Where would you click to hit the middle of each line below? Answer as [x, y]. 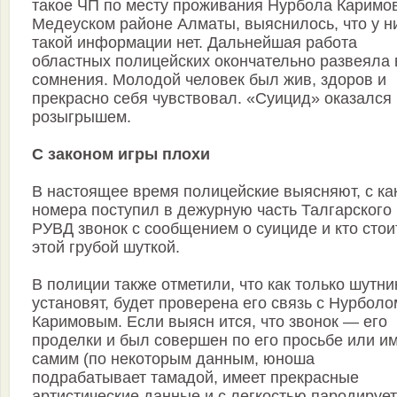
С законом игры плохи [121, 154]
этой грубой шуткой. [106, 247]
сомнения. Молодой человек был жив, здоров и [209, 79]
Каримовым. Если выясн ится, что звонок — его [210, 321]
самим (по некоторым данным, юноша [173, 358]
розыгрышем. [82, 117]
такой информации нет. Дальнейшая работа [195, 42]
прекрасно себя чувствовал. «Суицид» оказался [212, 98]
